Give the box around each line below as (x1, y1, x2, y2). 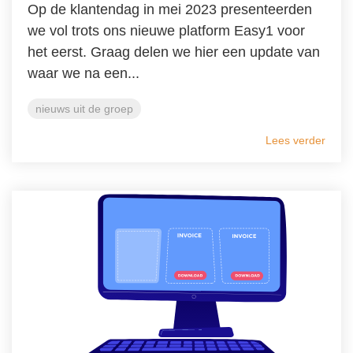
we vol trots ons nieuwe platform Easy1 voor (28, 22, 305, 39)
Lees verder (266, 133, 325, 147)
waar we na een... (28, 65, 139, 81)
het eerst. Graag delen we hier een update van (28, 43, 320, 60)
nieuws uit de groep (35, 102, 133, 115)
